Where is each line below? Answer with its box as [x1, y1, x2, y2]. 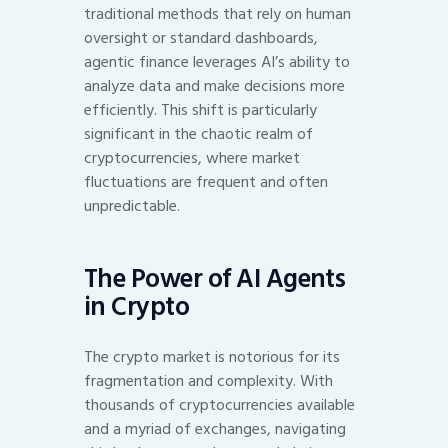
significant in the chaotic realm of [84, 120, 313, 147]
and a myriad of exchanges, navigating [84, 415, 346, 442]
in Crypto [84, 286, 190, 329]
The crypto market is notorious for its [84, 343, 340, 370]
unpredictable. [84, 192, 180, 219]
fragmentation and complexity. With [84, 367, 333, 394]
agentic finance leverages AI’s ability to [84, 48, 350, 75]
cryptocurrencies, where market [84, 144, 300, 171]
